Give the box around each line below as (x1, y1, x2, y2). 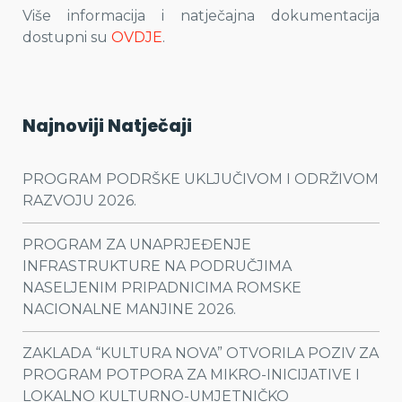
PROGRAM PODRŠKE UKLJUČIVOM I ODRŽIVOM (22, 170, 379, 188)
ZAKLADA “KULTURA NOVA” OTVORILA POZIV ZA (22, 345, 379, 362)
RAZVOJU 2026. (22, 192, 136, 209)
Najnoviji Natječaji (22, 114, 192, 138)
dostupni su (22, 29, 111, 46)
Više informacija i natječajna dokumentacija (22, 7, 380, 24)
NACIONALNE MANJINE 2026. (22, 301, 236, 318)
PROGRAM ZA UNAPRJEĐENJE (22, 236, 251, 253)
